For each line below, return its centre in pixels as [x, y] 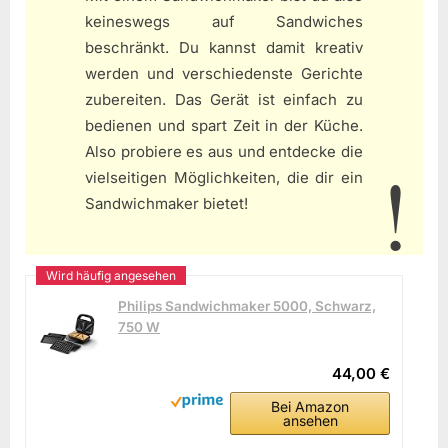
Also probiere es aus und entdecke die [224, 152]
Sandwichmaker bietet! [166, 204]
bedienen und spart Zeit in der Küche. [224, 126]
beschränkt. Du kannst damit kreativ [224, 48]
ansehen [310, 420]
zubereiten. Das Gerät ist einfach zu [224, 100]
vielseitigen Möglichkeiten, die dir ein [224, 178]
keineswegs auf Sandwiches [224, 22]
